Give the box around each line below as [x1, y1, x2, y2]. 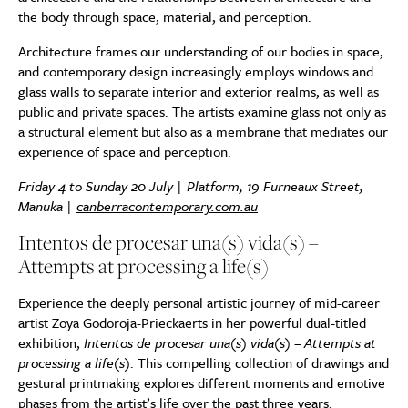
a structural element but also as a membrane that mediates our [18, 121, 388, 141]
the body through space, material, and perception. [18, 6, 311, 26]
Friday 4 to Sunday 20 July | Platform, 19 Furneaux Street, [18, 176, 363, 196]
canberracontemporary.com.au [76, 196, 258, 216]
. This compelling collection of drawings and [130, 352, 389, 372]
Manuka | [18, 196, 76, 216]
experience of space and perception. [18, 141, 231, 161]
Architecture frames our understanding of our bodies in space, [18, 41, 383, 61]
